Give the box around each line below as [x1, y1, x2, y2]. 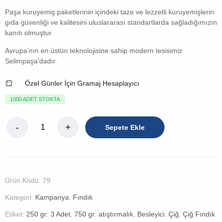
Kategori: [5, 193, 35, 202]
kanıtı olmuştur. [5, 29, 53, 37]
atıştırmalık [99, 210, 133, 219]
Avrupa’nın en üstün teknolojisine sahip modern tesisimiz [5, 47, 182, 55]
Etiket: [5, 210, 26, 219]
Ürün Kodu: [5, 176, 43, 185]
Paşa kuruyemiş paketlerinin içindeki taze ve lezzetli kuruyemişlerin [5, 8, 214, 16]
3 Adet [51, 210, 70, 219]
